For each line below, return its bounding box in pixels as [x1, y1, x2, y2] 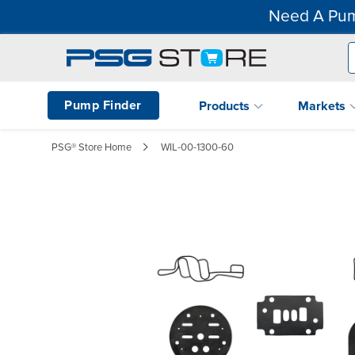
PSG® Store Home [52, 140, 132, 154]
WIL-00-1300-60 [161, 140, 234, 154]
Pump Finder [64, 97, 142, 113]
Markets [298, 97, 349, 114]
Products [199, 97, 253, 114]
